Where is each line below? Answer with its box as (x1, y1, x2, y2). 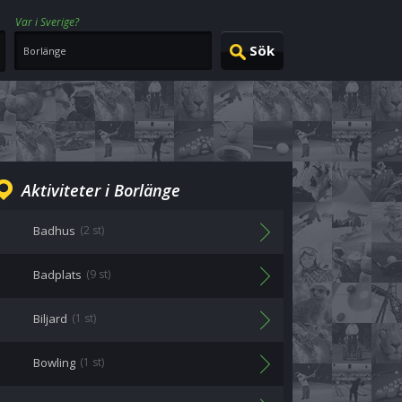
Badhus (33, 223, 75, 239)
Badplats (33, 267, 82, 283)
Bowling (33, 354, 75, 371)
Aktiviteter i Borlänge (22, 179, 180, 201)
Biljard (33, 310, 67, 327)
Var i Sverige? (15, 14, 79, 30)
